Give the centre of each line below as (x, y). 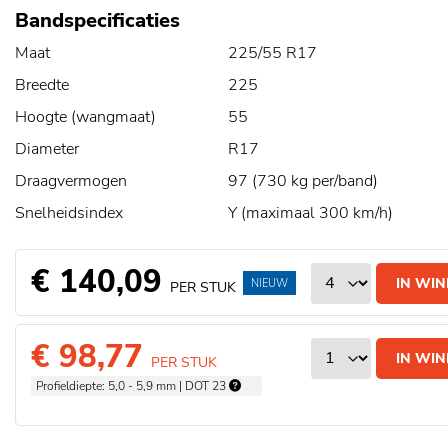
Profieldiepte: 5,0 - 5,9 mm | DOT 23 (132, 386)
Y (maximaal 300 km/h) (310, 213)
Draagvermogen (71, 181)
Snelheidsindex (69, 213)
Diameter (47, 149)
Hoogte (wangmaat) (85, 117)
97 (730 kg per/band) (302, 181)
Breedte (42, 85)
